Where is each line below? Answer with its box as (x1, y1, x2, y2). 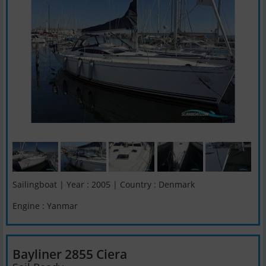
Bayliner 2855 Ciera (12, 245, 127, 262)
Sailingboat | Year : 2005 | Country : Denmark (12, 179, 195, 191)
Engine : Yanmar (12, 199, 78, 211)
